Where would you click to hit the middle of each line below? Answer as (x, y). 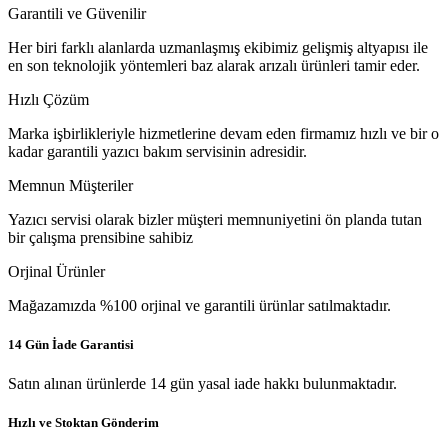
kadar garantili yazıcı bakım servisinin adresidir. (157, 151)
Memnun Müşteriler (70, 185)
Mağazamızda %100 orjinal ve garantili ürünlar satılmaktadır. (199, 305)
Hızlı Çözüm (48, 99)
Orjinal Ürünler (56, 271)
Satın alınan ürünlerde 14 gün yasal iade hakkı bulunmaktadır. (202, 384)
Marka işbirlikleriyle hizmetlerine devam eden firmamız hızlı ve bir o (223, 133)
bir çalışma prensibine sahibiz (100, 237)
